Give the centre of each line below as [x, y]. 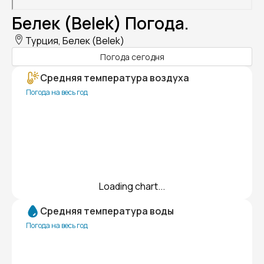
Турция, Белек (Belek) [75, 41]
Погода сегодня [132, 57]
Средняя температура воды [107, 211]
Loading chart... [132, 187]
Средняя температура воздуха [115, 78]
